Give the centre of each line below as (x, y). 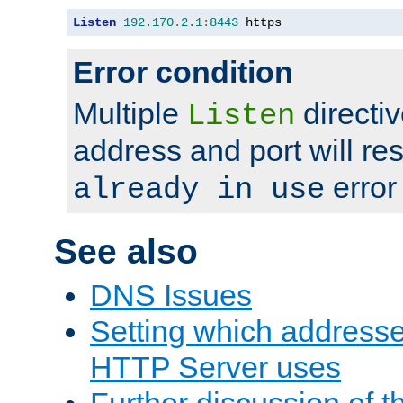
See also (126, 251)
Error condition (183, 72)
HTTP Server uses (215, 367)
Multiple (130, 113)
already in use (199, 189)
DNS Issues (171, 296)
